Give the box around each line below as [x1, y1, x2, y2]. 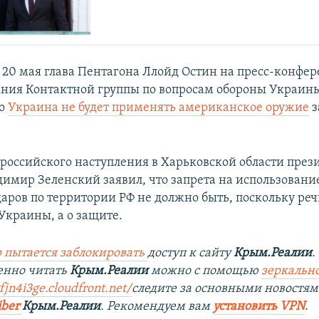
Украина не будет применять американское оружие [8, 101, 310, 115]
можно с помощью [148, 264, 262, 278]
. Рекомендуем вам [100, 300, 214, 314]
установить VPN [213, 300, 305, 314]
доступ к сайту [147, 246, 234, 261]
